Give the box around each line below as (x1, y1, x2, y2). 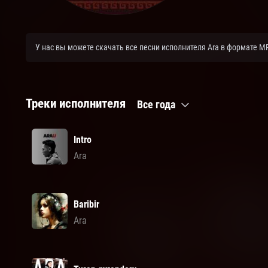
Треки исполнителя (25, 96, 126, 111)
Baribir (73, 199, 99, 211)
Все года (136, 98, 178, 111)
